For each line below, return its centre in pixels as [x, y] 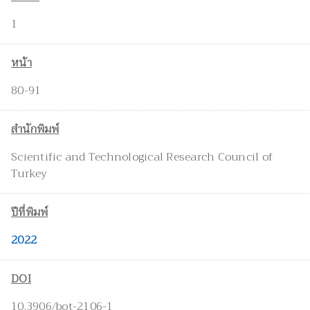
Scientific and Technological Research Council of [142, 157]
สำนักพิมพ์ [35, 130]
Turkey [29, 174]
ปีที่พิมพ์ [30, 213]
